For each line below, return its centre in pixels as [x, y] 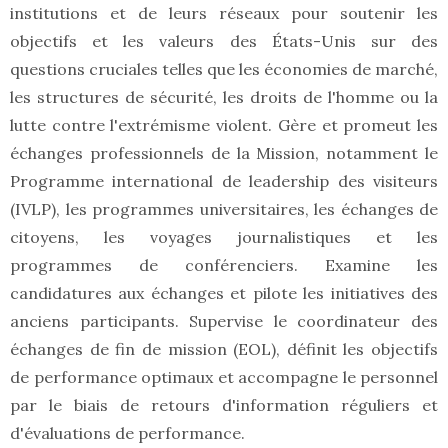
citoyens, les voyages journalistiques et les [224, 237]
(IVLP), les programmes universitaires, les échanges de [224, 209]
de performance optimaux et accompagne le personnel [224, 377]
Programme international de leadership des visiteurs [224, 181]
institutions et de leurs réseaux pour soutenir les [224, 13]
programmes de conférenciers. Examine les [224, 265]
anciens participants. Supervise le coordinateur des [224, 321]
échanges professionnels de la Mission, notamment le [224, 153]
